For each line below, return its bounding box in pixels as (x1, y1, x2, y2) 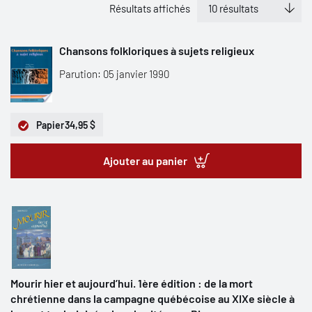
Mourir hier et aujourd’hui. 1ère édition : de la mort (10, 276, 253, 290)
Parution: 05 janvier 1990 (59, 68, 169, 80)
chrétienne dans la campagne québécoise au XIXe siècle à (10, 292, 295, 305)
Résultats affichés (109, 2, 190, 15)
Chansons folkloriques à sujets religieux (59, 44, 254, 57)
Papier (36, 119, 64, 131)
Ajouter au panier (102, 154, 187, 167)
